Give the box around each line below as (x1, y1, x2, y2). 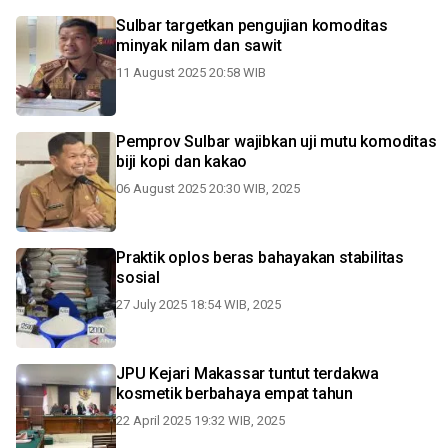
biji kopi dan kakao (116, 152, 248, 171)
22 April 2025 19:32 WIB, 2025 (116, 413, 285, 428)
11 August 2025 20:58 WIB (116, 65, 266, 80)
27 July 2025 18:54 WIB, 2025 (116, 297, 281, 312)
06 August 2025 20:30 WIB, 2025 (116, 181, 300, 196)
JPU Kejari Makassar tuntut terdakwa (116, 364, 379, 383)
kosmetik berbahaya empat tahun (116, 384, 353, 403)
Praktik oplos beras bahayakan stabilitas (116, 248, 404, 267)
